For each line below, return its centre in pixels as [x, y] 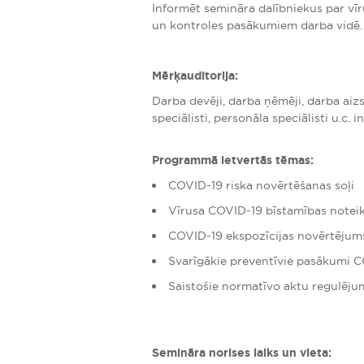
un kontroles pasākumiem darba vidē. [257, 25]
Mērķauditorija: [195, 76]
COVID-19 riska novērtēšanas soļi [261, 185]
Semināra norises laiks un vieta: [242, 353]
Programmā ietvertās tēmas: [233, 160]
